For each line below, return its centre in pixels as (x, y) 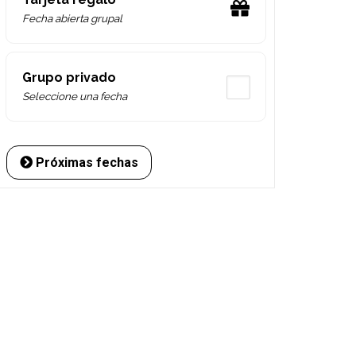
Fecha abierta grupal (73, 19)
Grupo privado (70, 78)
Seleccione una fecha (75, 97)
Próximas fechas (86, 163)
